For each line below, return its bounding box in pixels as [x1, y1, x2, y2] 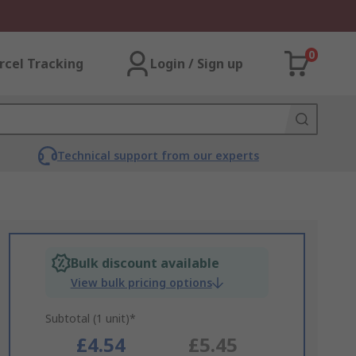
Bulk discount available [70, 254, 219, 272]
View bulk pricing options [70, 275, 212, 290]
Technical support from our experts [56, 148, 259, 163]
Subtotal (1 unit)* [44, 311, 136, 326]
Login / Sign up [150, 55, 243, 72]
